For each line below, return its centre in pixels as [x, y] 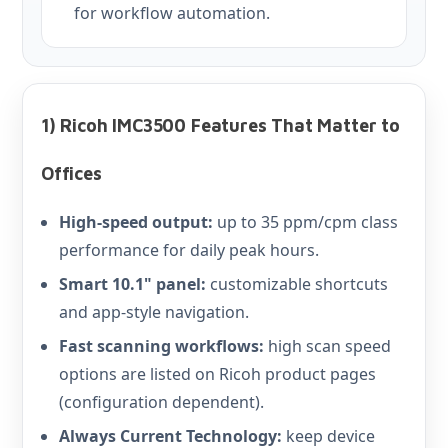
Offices [71, 173]
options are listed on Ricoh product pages [217, 374]
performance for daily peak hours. [189, 250]
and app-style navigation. [154, 312]
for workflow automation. [172, 13]
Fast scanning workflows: [161, 346]
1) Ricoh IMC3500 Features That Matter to [220, 125]
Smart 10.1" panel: [132, 284]
